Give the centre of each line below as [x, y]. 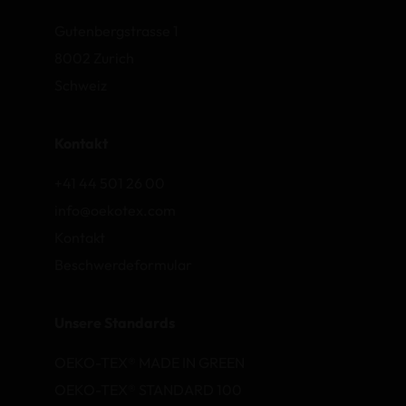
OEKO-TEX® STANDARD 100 [148, 390]
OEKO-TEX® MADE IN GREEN [150, 363]
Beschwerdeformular [123, 265]
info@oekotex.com [115, 211]
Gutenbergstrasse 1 [116, 31]
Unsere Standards [115, 323]
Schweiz [81, 86]
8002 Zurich [94, 58]
